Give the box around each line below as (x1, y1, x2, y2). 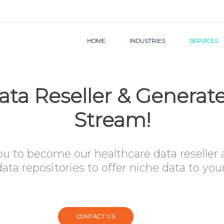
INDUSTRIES (129, 36, 165, 44)
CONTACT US (76, 213, 115, 220)
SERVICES (189, 36, 218, 44)
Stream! (73, 107, 150, 132)
